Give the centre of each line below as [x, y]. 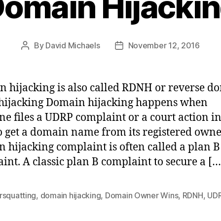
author [37, 58]
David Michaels [73, 45]
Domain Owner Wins [142, 195]
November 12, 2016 [164, 45]
